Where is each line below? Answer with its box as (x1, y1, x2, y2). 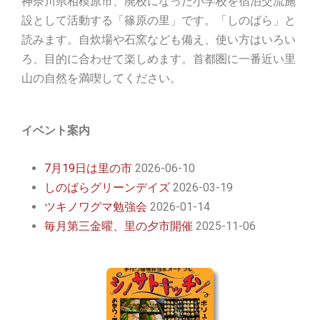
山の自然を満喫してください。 (21, 71, 181, 86)
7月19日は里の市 (44, 161, 132, 175)
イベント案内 (21, 124, 90, 138)
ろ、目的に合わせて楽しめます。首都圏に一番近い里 (21, 52, 296, 66)
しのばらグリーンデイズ (44, 180, 170, 194)
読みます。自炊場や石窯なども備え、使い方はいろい (21, 33, 296, 47)
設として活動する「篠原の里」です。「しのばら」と (21, 14, 296, 28)
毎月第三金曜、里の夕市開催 (44, 219, 193, 233)
